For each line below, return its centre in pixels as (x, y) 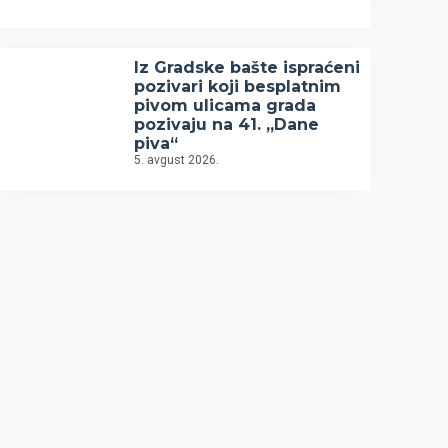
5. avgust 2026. (177, 159)
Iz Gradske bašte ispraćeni (247, 67)
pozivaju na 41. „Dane (227, 124)
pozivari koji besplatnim (238, 86)
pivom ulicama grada (225, 105)
